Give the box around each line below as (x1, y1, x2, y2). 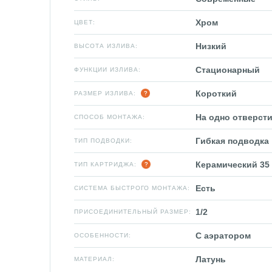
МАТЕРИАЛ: (74, 256, 115, 262)
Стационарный (195, 65, 260, 75)
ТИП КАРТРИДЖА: (74, 161, 137, 168)
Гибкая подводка (195, 136, 269, 146)
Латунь (195, 254, 226, 264)
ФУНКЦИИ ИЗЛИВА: (74, 66, 141, 73)
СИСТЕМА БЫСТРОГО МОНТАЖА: (74, 185, 190, 191)
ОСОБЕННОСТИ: (74, 232, 131, 239)
